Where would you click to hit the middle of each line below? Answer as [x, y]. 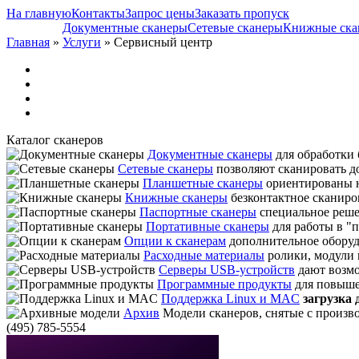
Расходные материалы [204, 255]
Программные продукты [224, 284]
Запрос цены [160, 13]
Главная [28, 42]
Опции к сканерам [175, 241]
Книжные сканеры [176, 198]
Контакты [98, 13]
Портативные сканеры [208, 226]
